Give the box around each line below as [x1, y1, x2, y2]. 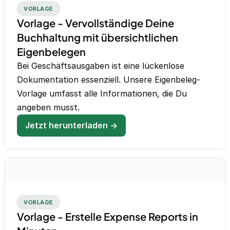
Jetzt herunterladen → [25, 120, 118, 131]
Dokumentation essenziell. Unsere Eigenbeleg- [17, 74, 200, 85]
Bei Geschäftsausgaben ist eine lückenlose [17, 61, 184, 71]
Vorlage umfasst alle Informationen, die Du [17, 88, 187, 99]
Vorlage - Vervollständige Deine [17, 16, 174, 30]
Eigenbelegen [17, 45, 86, 59]
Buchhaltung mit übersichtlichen [17, 31, 178, 44]
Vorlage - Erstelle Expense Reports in [17, 210, 198, 223]
